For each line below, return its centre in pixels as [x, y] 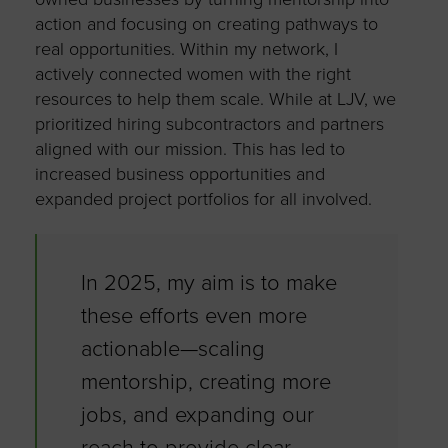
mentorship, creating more [205, 381]
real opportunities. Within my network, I [186, 48]
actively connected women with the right [192, 73]
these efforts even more [193, 315]
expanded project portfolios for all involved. [203, 198]
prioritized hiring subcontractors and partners [209, 123]
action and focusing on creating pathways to [206, 23]
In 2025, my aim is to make [208, 282]
